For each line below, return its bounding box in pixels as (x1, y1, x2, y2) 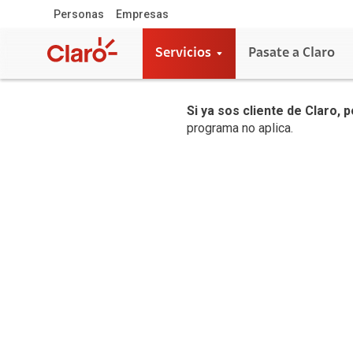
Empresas (115, 8, 169, 20)
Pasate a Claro (248, 46, 335, 61)
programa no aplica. (187, 121, 293, 136)
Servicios (155, 46, 211, 61)
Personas (54, 8, 104, 20)
